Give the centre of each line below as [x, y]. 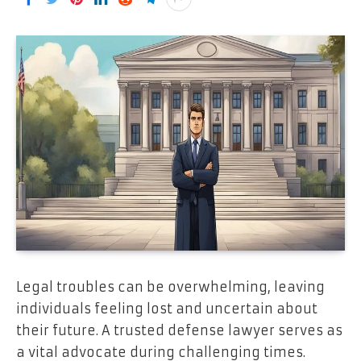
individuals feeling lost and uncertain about [167, 308]
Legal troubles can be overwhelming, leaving [170, 286]
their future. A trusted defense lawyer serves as [179, 330]
